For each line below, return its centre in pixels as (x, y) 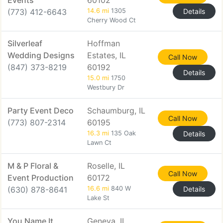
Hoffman (104, 43)
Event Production (41, 178)
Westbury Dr (106, 87)
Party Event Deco (41, 111)
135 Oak (122, 133)
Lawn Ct (99, 143)
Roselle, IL (106, 166)
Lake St (98, 198)
